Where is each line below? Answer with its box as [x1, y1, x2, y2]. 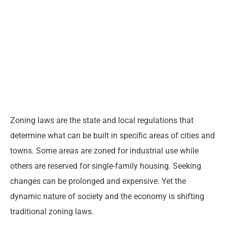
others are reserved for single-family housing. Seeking [10, 161, 201, 171]
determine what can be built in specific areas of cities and [10, 131, 215, 141]
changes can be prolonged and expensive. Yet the [10, 176, 186, 186]
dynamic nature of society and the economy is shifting [10, 192, 204, 202]
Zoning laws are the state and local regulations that [10, 116, 194, 126]
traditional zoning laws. [10, 207, 94, 217]
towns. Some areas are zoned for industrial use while [10, 146, 199, 156]
